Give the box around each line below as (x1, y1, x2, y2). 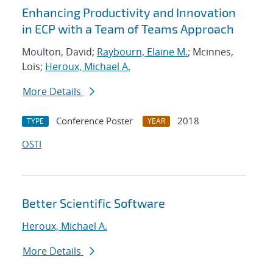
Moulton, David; (22, 45, 97, 59)
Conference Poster (56, 115, 133, 127)
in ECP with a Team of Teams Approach (22, 21, 234, 37)
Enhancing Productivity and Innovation (22, 5, 236, 20)
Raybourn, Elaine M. (97, 45, 188, 59)
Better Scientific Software (22, 196, 165, 211)
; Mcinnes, (188, 45, 233, 59)
